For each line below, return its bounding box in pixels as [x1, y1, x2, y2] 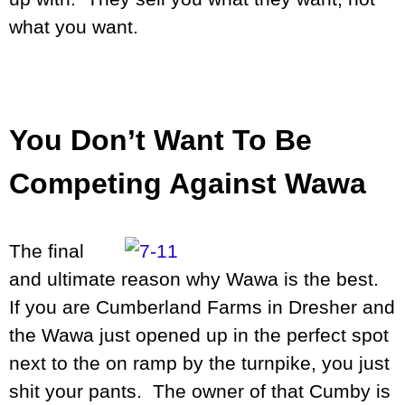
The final [9, 240, 84, 262]
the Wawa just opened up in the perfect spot [9, 325, 389, 346]
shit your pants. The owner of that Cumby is [9, 381, 391, 402]
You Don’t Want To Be [9, 124, 312, 157]
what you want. [9, 15, 138, 37]
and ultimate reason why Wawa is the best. [9, 268, 384, 290]
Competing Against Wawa [9, 167, 366, 201]
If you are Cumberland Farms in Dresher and [9, 297, 395, 318]
